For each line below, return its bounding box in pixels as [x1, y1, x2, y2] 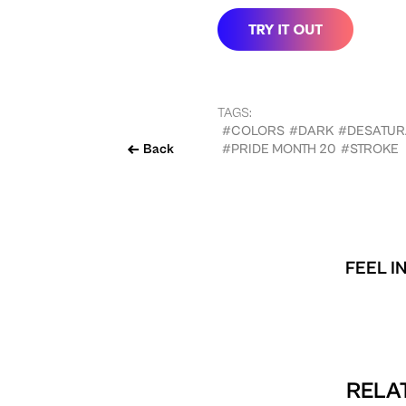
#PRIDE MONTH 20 [222, 140, 336, 157]
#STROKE [341, 140, 399, 157]
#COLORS [222, 122, 285, 139]
